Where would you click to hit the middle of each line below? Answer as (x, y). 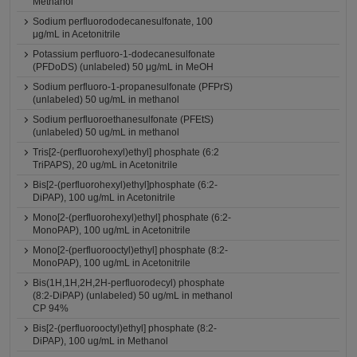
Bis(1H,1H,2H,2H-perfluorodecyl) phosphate (129, 283)
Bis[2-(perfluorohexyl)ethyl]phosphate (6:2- (126, 185)
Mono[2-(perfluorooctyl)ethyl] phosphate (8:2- (131, 250)
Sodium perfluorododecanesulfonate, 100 (123, 22)
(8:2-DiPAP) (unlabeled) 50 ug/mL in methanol (133, 296)
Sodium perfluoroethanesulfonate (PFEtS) (124, 120)
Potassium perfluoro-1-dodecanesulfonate (124, 54)
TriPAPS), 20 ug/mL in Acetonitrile (106, 165)
